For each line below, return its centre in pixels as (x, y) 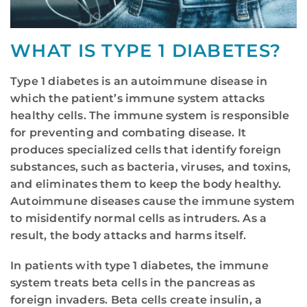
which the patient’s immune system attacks (138, 99)
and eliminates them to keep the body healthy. (146, 184)
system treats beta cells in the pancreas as (133, 283)
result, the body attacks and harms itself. (128, 236)
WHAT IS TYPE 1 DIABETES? (146, 51)
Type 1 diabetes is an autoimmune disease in (139, 82)
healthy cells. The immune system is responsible (150, 116)
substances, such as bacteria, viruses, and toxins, (151, 167)
